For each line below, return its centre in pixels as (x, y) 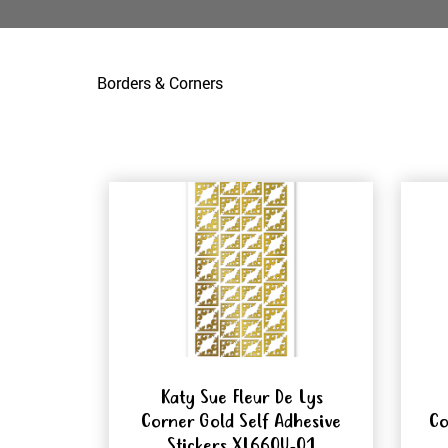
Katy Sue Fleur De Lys (241, 399)
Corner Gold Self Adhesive (241, 423)
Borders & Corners (160, 83)
